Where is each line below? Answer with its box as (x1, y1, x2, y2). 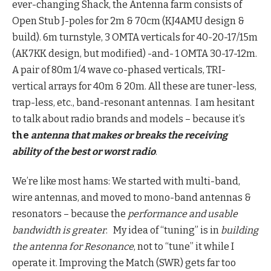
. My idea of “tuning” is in (106, 224, 221, 237)
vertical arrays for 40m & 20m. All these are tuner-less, (12, 80, 256, 92)
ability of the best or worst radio (12, 145, 155, 157)
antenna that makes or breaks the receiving (31, 129, 229, 141)
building (221, 224, 258, 237)
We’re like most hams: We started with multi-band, (12, 175, 240, 188)
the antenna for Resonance (12, 241, 134, 253)
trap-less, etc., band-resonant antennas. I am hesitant (12, 96, 255, 108)
